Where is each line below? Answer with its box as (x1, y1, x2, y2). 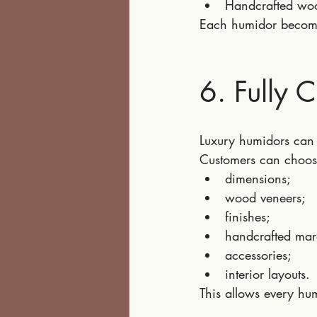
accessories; (225, 246, 292, 263)
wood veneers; (225, 189, 306, 206)
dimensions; (225, 170, 291, 187)
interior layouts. (225, 265, 310, 282)
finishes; (225, 208, 270, 225)
